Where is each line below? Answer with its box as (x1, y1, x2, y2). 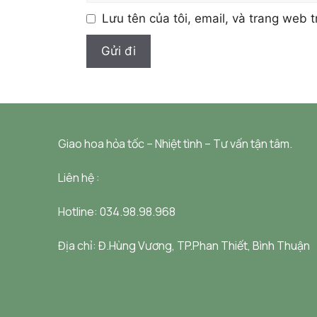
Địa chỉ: (58, 237, 98, 253)
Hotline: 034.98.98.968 (58, 203, 175, 219)
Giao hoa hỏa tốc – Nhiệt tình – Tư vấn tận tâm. (58, 135, 292, 151)
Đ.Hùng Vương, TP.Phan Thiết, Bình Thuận (98, 237, 310, 253)
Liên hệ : (58, 169, 100, 185)
